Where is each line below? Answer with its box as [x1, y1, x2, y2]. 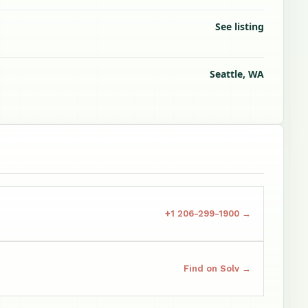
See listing [215, 20, 264, 33]
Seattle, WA [210, 67, 264, 80]
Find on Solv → [184, 263, 251, 274]
